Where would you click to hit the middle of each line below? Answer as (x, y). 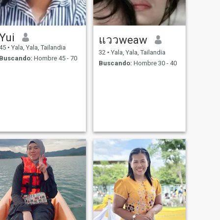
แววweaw (123, 40)
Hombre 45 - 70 (55, 58)
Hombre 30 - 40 (154, 63)
